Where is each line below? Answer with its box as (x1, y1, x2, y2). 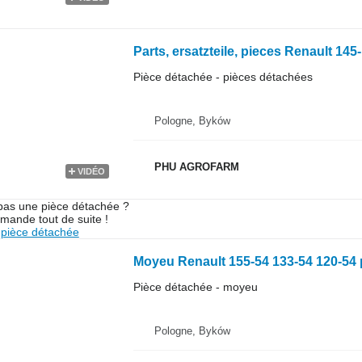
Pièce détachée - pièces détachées (133, 69, 313, 83)
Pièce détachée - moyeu (133, 280, 258, 293)
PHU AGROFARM (154, 161, 239, 174)
